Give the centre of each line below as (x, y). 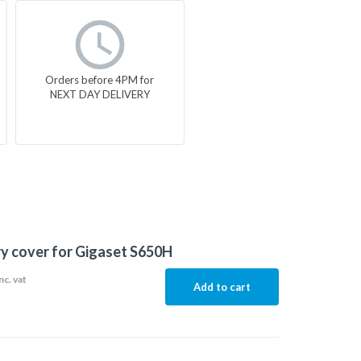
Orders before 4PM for (100, 79)
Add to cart (222, 287)
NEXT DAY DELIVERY (100, 94)
